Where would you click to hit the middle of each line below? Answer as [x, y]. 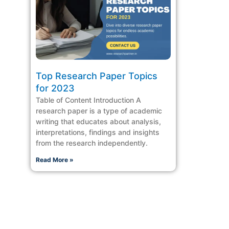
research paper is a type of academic [99, 110]
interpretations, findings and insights [98, 132]
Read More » [55, 159]
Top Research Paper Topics [97, 76]
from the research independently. [92, 143]
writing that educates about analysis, [98, 121]
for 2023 [55, 88]
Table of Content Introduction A [88, 100]
